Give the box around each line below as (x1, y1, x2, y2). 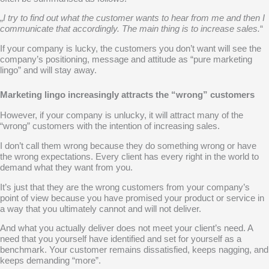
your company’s (187, 182, 250, 192)
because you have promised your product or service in (51, 193, 264, 203)
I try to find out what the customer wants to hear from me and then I (3, 13, 265, 23)
